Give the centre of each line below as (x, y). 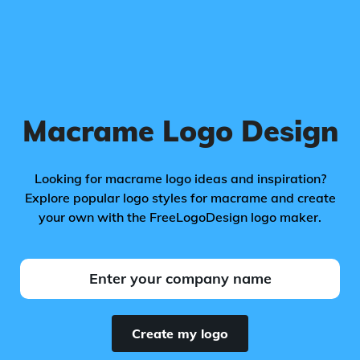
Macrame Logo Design (180, 131)
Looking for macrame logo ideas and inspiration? (180, 178)
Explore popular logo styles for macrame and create (180, 198)
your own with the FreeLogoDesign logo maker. (180, 217)
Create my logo (180, 333)
